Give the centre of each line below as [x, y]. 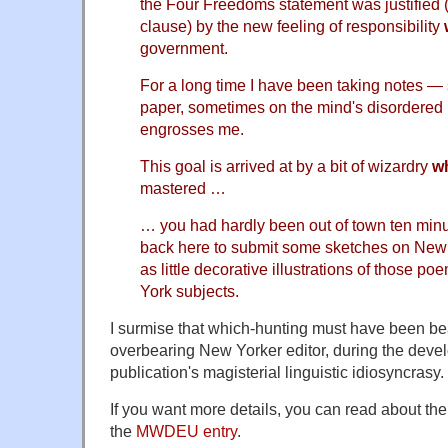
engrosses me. [192, 128]
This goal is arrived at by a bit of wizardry [286, 165]
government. [184, 47]
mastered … [183, 187]
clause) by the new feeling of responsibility [292, 25]
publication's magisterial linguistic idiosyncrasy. [277, 371]
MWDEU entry [186, 430]
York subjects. [189, 290]
